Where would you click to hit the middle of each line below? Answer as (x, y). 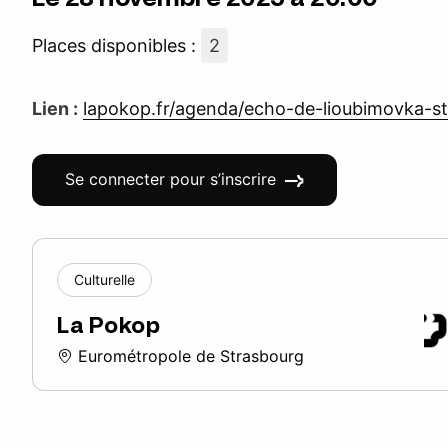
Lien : (55, 108)
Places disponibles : (116, 45)
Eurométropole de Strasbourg (188, 355)
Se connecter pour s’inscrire (170, 179)
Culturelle (104, 279)
